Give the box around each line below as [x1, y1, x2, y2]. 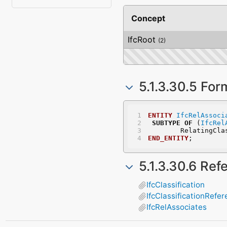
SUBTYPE [152, 119, 180, 127]
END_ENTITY [147, 134, 188, 142]
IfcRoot [127, 34, 156, 45]
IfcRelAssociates [146, 202, 207, 212]
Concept [131, 13, 166, 23]
